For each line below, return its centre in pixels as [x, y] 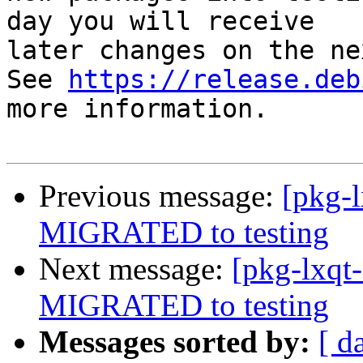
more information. [137, 109]
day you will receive [160, 21]
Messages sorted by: [175, 342]
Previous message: [160, 196]
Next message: [135, 269]
